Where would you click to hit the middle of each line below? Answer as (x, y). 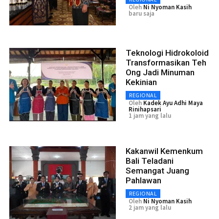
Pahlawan (143, 180)
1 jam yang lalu (150, 115)
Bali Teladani (150, 161)
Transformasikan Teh (166, 62)
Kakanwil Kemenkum (164, 151)
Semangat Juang (157, 170)
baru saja (142, 13)
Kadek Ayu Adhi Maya (173, 103)
